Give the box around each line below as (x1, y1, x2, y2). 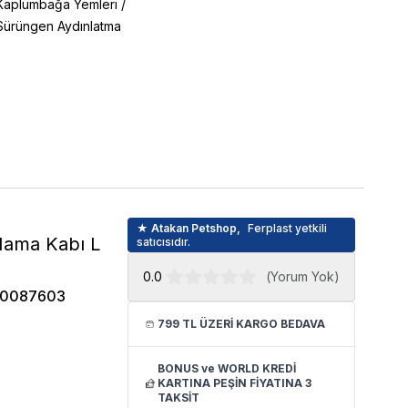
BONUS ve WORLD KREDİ (158, 362, 297, 375)
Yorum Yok (270, 269, 334, 284)
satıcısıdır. (137, 235, 191, 249)
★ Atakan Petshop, (137, 221, 241, 235)
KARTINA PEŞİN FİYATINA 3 (158, 376, 312, 390)
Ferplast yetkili (248, 221, 328, 235)
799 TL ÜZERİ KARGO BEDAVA (158, 317, 326, 331)
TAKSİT (158, 391, 200, 404)
